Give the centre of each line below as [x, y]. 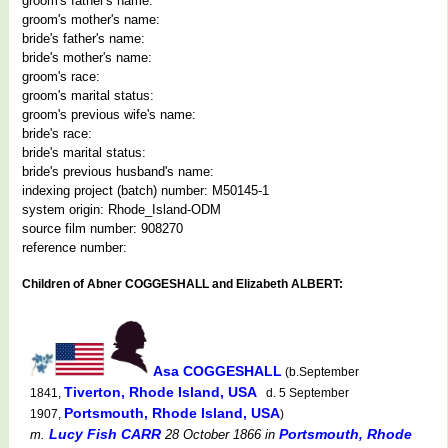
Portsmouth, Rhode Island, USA [172, 412]
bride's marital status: [84, 152]
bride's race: [57, 133]
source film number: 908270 [102, 228]
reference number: [74, 247]
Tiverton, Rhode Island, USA [162, 391]
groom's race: [61, 76]
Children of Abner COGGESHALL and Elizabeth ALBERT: [182, 283]
